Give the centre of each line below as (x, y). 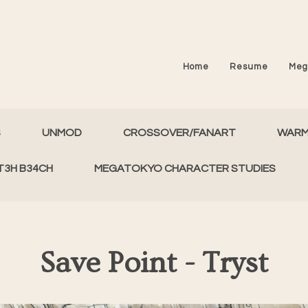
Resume (249, 67)
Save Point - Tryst (154, 263)
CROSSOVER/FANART (179, 133)
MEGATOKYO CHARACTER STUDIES (185, 168)
